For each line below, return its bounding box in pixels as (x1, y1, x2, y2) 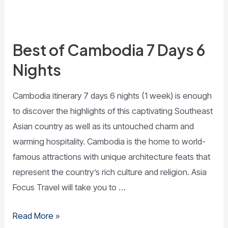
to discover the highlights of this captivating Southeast (13, 105, 213, 116)
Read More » (13, 211, 61, 221)
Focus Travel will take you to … (13, 182, 126, 192)
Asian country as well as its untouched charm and (13, 121, 194, 131)
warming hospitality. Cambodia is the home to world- (13, 136, 206, 147)
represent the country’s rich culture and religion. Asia (13, 166, 207, 177)
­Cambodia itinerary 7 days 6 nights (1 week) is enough (13, 90, 212, 101)
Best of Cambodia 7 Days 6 (13, 40, 206, 60)
